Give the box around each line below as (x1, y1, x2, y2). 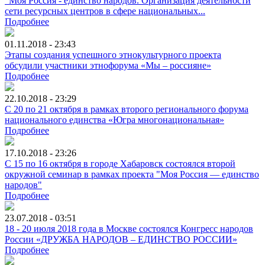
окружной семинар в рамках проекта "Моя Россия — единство (5, 169, 259, 179)
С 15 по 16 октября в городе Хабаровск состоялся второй (5, 158, 235, 169)
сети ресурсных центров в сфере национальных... (5, 5, 205, 16)
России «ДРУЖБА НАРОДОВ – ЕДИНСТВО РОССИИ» (5, 234, 237, 244)
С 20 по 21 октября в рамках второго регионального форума (5, 104, 248, 114)
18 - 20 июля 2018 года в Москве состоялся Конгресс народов (5, 223, 253, 234)
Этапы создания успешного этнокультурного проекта (5, 49, 221, 60)
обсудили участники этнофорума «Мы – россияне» (5, 60, 211, 70)
